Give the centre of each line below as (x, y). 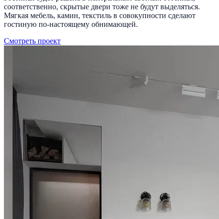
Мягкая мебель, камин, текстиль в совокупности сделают (100, 15)
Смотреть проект (32, 41)
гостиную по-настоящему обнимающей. (71, 24)
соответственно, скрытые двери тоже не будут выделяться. (102, 6)
